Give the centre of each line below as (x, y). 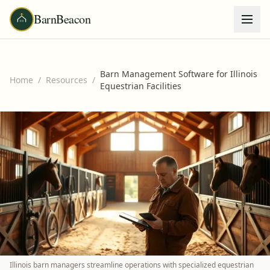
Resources (67, 80)
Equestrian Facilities (141, 86)
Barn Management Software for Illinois (179, 74)
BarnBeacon (62, 19)
